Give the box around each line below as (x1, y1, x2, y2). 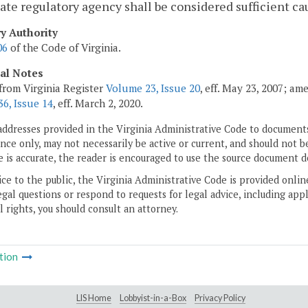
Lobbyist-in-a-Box (120, 293, 186, 304)
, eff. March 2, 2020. (53, 96, 143, 111)
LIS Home (76, 293, 111, 304)
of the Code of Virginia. (8, 41, 121, 55)
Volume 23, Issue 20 (106, 81, 200, 96)
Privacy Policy (195, 293, 245, 304)
